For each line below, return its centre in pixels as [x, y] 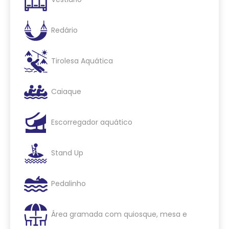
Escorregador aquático [92, 122]
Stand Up [67, 153]
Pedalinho [68, 183]
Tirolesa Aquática [82, 61]
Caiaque [66, 91]
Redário [64, 30]
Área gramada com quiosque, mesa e [119, 214]
